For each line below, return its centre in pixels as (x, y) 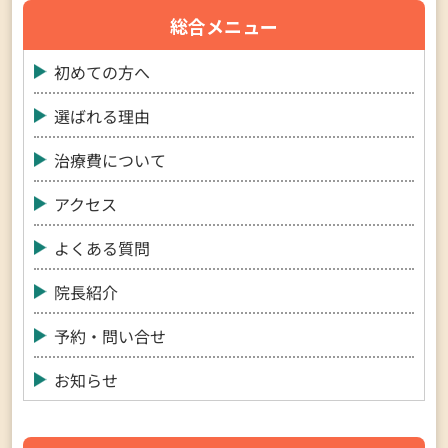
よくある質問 (102, 248)
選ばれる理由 (102, 116)
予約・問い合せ (110, 336)
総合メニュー (224, 26)
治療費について (110, 160)
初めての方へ (102, 72)
